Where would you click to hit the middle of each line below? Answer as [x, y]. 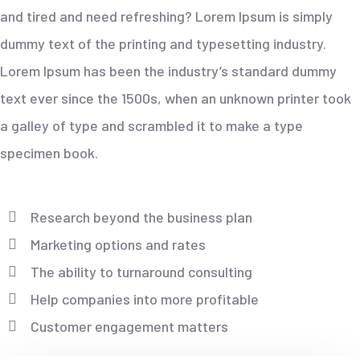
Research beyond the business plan [141, 217]
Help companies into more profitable [144, 299]
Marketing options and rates [118, 245]
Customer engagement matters [129, 327]
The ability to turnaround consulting [141, 272]
